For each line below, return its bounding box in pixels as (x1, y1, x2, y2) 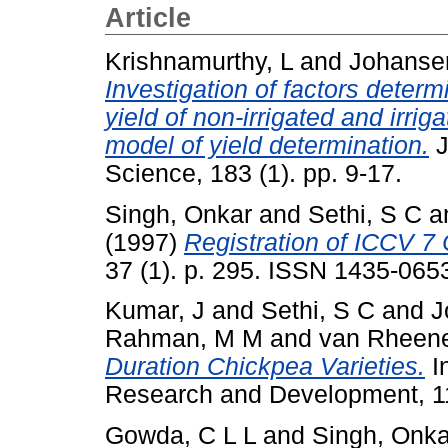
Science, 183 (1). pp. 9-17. (105, 159, 402, 187)
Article (105, 3, 191, 33)
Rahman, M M (105, 325, 263, 353)
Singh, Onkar (105, 200, 252, 228)
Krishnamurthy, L (105, 47, 293, 75)
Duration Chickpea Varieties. (105, 353, 425, 381)
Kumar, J (105, 297, 205, 325)
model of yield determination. (105, 131, 429, 159)
